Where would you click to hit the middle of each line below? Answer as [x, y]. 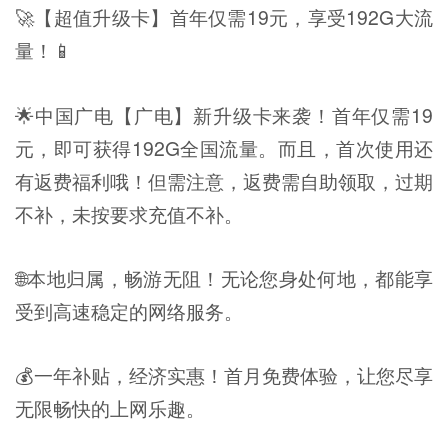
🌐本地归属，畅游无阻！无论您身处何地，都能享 [224, 277]
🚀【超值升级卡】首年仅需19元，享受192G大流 [224, 17]
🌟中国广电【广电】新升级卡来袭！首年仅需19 [224, 114]
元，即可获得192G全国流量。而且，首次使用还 [224, 147]
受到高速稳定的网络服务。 [129, 310]
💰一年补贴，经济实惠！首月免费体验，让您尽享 [224, 375]
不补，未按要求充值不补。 [129, 213]
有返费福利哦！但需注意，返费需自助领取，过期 [224, 180]
